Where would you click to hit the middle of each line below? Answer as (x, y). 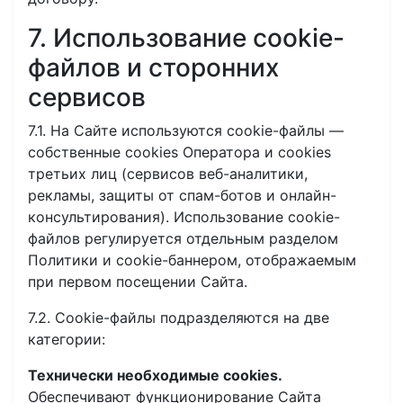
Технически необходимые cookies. (155, 375)
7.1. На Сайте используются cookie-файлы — (186, 130)
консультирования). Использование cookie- (184, 217)
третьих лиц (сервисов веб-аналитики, (168, 174)
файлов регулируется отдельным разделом (183, 238)
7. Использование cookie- (186, 38)
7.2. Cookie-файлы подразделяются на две (179, 318)
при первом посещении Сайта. (138, 282)
